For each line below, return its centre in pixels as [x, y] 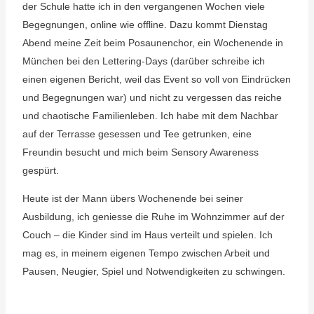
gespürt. [40, 170]
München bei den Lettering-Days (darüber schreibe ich [143, 61]
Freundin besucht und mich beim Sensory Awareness [140, 152]
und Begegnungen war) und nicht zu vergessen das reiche [152, 97]
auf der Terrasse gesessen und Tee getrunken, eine [137, 134]
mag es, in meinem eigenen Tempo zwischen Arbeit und [146, 253]
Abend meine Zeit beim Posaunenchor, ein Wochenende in [152, 43]
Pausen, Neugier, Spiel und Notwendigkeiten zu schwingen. [153, 271]
